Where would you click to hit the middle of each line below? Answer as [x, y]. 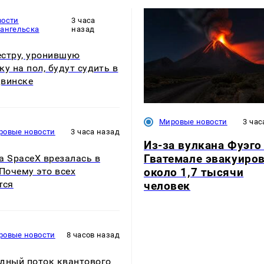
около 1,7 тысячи [194, 172]
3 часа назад [95, 132]
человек [167, 186]
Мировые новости [193, 122]
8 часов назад [93, 235]
